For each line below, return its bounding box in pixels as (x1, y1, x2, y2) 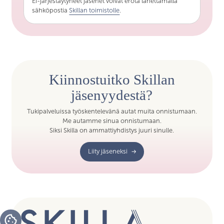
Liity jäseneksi (88, 148, 128, 155)
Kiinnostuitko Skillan (48, 71, 175, 87)
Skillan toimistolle (69, 6, 120, 14)
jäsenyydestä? (71, 86, 153, 103)
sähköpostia (32, 6, 69, 14)
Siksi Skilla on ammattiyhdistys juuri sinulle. (49, 127, 174, 134)
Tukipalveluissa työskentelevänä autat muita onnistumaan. (26, 108, 197, 115)
